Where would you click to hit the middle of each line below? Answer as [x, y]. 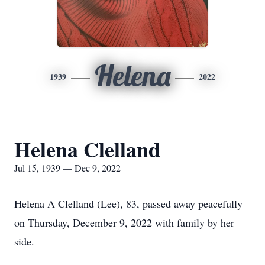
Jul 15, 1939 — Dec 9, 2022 [67, 168]
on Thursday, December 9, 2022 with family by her [124, 222]
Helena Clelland [87, 149]
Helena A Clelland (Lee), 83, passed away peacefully [128, 203]
